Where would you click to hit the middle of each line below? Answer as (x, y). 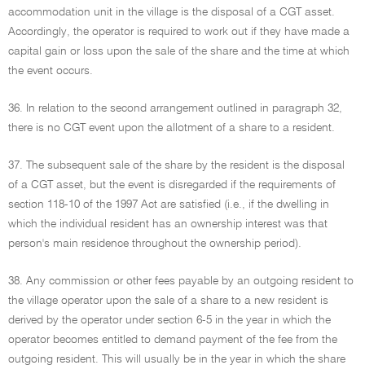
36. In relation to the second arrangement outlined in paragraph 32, (175, 108)
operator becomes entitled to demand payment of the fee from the (173, 340)
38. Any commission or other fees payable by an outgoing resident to (181, 281)
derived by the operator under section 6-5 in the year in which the (169, 320)
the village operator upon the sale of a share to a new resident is (168, 301)
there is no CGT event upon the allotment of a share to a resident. (172, 128)
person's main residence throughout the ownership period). (155, 244)
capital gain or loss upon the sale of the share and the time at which (179, 51)
